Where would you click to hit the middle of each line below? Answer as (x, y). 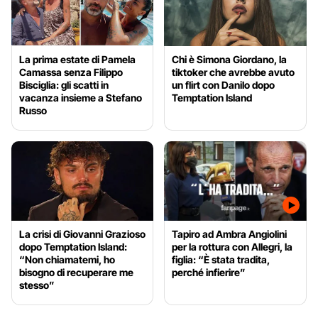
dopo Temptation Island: (73, 247)
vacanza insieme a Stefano (81, 97)
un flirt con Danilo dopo (224, 84)
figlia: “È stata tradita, (221, 260)
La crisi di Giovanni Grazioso (82, 234)
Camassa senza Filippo (71, 72)
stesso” (37, 285)
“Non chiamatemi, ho (67, 260)
